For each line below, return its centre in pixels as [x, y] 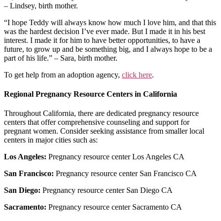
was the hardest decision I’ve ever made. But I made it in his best [105, 31]
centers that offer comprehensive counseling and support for [97, 122]
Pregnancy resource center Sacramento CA [114, 207]
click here [137, 74]
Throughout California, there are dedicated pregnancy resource [101, 113]
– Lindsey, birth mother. [41, 5]
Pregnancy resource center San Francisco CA [125, 174]
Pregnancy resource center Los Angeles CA [115, 157]
